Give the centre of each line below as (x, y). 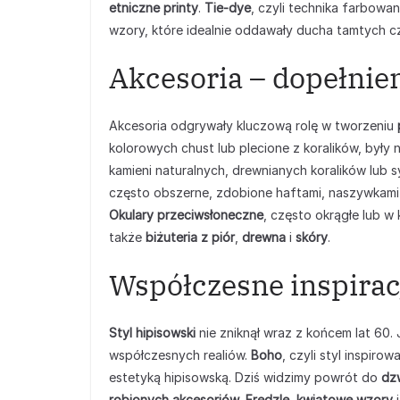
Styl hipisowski (152, 333)
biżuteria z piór (190, 237)
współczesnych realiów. (180, 355)
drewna (264, 237)
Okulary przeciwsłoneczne (186, 215)
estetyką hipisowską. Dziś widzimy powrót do (245, 377)
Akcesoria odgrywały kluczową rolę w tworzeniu (253, 125)
